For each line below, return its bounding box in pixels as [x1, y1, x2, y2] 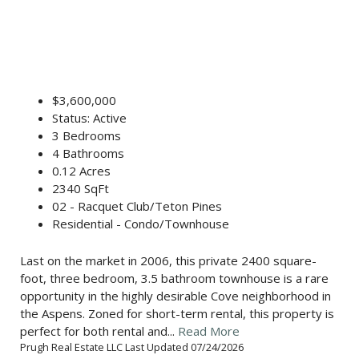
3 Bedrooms [52, 127, 121, 144]
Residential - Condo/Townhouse [52, 216, 229, 232]
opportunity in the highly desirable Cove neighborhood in [20, 288, 331, 305]
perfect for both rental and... [20, 323, 178, 340]
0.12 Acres [52, 163, 111, 179]
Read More [178, 323, 240, 340]
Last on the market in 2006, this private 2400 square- [20, 252, 317, 269]
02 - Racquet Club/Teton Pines [52, 198, 222, 215]
